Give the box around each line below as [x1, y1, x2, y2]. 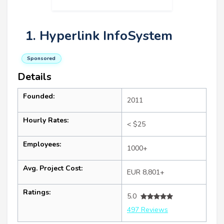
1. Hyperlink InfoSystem [25, 27, 172, 44]
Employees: [23, 139, 61, 149]
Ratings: [23, 187, 50, 197]
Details [17, 70, 51, 83]
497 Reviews [127, 205, 168, 214]
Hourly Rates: [23, 115, 68, 125]
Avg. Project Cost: [23, 163, 82, 173]
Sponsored [27, 54, 56, 62]
